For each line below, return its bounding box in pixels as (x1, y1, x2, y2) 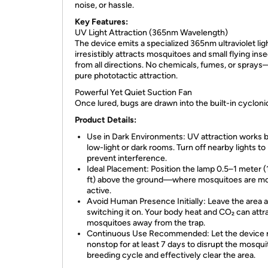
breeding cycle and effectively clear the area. (87, 250, 255, 260)
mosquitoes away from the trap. (87, 218, 205, 228)
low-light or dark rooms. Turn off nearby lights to (87, 142, 266, 153)
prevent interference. (87, 153, 167, 163)
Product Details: (75, 115, 136, 125)
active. (87, 185, 111, 196)
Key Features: (75, 17, 128, 27)
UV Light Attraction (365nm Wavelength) (75, 28, 228, 38)
